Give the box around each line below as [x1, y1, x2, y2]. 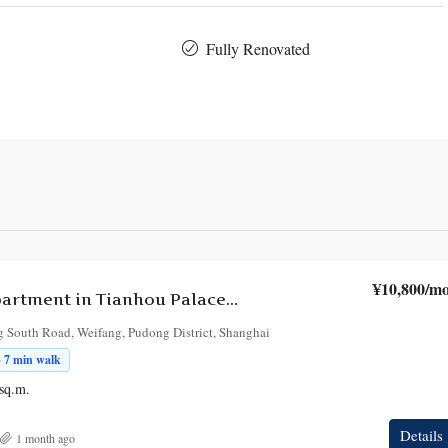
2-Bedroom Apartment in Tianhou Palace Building [226, 289, 238, 310]
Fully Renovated [206, 38, 311, 60]
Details [400, 425, 443, 446]
